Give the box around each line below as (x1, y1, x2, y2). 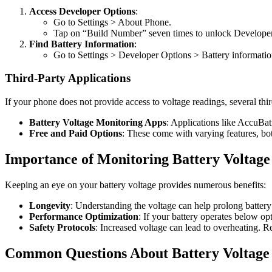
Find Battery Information (29, 38, 134, 49)
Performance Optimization (29, 211, 138, 222)
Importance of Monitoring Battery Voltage (5, 151, 270, 167)
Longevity (29, 200, 70, 211)
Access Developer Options (29, 5, 135, 16)
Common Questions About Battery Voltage (5, 245, 270, 261)
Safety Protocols (29, 222, 95, 233)
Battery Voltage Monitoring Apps (29, 117, 166, 128)
